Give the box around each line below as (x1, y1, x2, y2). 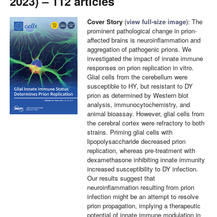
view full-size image (126, 17, 186, 26)
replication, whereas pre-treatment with (87, 146, 195, 155)
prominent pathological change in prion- (87, 26, 197, 35)
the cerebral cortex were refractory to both (87, 118, 204, 127)
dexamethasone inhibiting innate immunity (87, 155, 205, 164)
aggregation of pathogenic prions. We (87, 45, 191, 54)
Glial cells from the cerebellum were (87, 72, 187, 81)
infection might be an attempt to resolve (87, 192, 199, 201)
